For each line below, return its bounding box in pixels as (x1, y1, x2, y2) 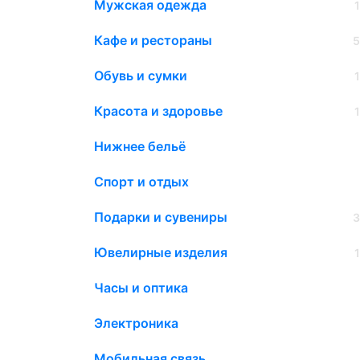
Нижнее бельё (94, 138, 186, 155)
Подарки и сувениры (94, 209, 227, 226)
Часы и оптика (94, 280, 188, 297)
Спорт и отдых (94, 174, 189, 190)
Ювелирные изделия (94, 244, 227, 261)
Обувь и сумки (94, 67, 187, 84)
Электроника (94, 315, 178, 332)
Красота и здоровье (94, 103, 223, 120)
